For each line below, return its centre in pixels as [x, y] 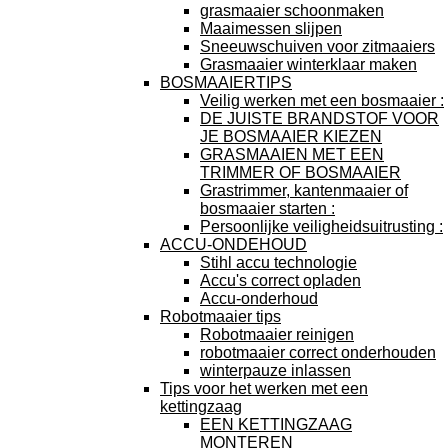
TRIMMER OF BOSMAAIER [300, 172]
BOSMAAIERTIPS [226, 82]
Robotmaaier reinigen [277, 334]
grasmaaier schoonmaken [292, 10]
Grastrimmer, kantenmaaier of [304, 190]
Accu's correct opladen [280, 280]
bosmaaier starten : [267, 208]
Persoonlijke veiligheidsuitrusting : [321, 226]
